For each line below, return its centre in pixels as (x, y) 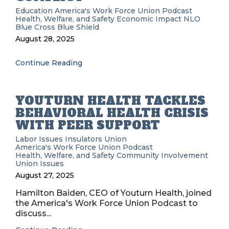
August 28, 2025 (45, 39)
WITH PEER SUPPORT (88, 125)
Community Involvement (162, 155)
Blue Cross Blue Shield (57, 27)
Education (34, 11)
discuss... (33, 213)
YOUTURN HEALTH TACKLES (110, 101)
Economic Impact (149, 19)
